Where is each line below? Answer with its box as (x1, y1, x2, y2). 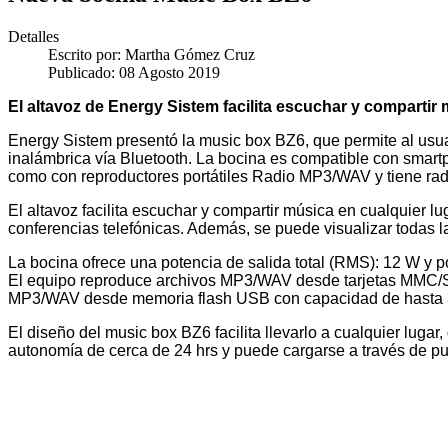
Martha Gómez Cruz (125, 45, 255, 63)
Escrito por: (48, 45, 125, 63)
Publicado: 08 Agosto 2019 (48, 63, 220, 81)
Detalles (8, 27, 59, 45)
